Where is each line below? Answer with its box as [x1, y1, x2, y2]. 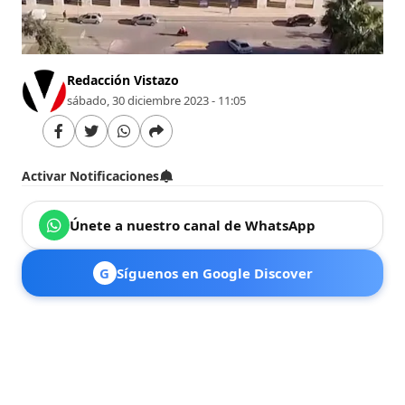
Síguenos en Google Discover [116, 263, 313, 282]
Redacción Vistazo [67, 71, 180, 89]
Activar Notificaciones [22, 166, 160, 184]
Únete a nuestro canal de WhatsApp [70, 215, 316, 234]
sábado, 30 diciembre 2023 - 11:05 [67, 91, 247, 108]
